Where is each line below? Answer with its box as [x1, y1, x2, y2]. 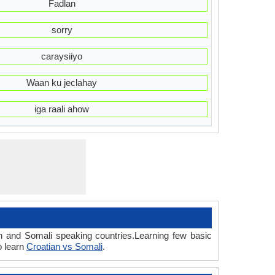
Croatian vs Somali [26, 241, 103, 252]
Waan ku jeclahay [26, 77, 98, 88]
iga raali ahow [34, 104, 90, 114]
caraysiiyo [41, 51, 83, 61]
